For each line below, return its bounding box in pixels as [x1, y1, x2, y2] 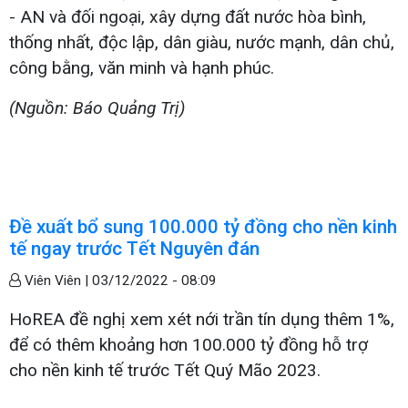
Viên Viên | [21, 271, 92, 289]
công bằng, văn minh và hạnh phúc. [9, 56, 274, 78]
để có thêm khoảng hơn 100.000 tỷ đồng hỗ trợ [9, 333, 368, 355]
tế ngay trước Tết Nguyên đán [9, 237, 260, 260]
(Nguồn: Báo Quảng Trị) [9, 97, 185, 118]
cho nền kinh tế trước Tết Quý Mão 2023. [9, 359, 321, 381]
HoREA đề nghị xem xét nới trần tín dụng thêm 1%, [9, 308, 394, 330]
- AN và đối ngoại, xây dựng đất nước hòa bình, [9, 5, 366, 27]
